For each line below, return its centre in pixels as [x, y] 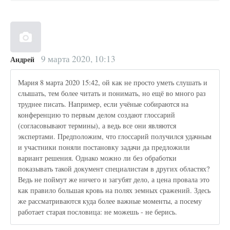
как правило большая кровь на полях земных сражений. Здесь [114, 190]
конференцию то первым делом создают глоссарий [97, 115]
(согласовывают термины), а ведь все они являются [97, 126]
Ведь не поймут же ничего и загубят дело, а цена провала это [114, 180]
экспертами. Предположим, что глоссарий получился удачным [115, 137]
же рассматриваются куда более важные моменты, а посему [110, 201]
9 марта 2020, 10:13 [77, 59]
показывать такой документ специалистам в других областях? [114, 169]
